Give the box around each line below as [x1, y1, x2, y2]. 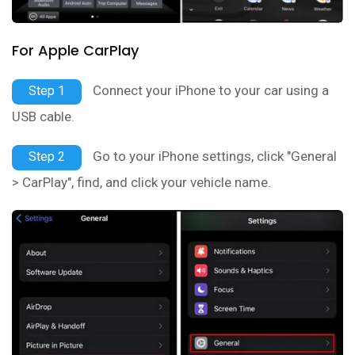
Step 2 [29, 148, 65, 164]
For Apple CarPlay [12, 40, 139, 60]
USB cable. [12, 108, 74, 124]
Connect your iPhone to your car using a [90, 82, 329, 98]
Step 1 [29, 82, 65, 98]
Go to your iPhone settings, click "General [90, 147, 337, 164]
